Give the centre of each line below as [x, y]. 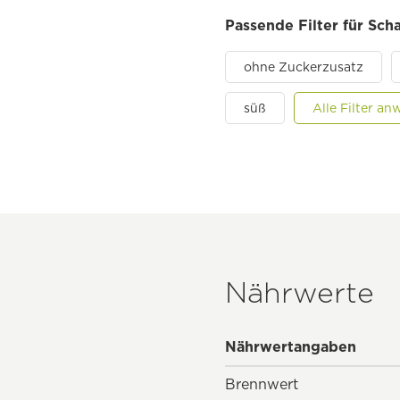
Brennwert [262, 384]
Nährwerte [300, 292]
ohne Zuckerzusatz [304, 67]
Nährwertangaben [291, 346]
